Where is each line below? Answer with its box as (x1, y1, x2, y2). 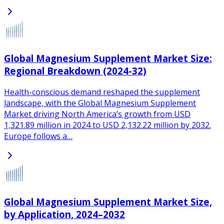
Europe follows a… (4, 130, 72, 141)
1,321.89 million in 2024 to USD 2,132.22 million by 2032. (4, 119, 211, 130)
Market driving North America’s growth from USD (4, 108, 190, 119)
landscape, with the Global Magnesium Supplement (4, 97, 196, 108)
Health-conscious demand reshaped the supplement (4, 86, 200, 97)
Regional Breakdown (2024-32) (4, 64, 146, 77)
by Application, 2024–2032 (4, 208, 125, 221)
